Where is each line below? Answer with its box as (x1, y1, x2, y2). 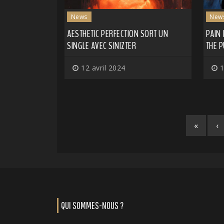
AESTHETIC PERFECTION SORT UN (67, 26, 168, 40)
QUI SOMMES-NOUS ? (61, 199, 123, 211)
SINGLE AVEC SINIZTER (67, 38, 136, 52)
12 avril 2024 (78, 62, 125, 72)
